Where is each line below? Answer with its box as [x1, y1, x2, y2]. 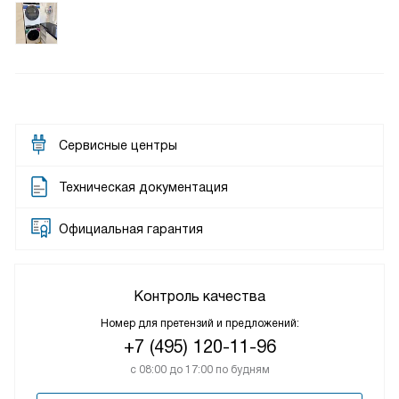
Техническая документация [59, 180, 228, 194]
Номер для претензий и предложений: [100, 317, 299, 330]
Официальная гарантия [59, 222, 203, 236]
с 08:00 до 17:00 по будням [129, 363, 270, 376]
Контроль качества [134, 289, 265, 304]
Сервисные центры [59, 138, 177, 152]
